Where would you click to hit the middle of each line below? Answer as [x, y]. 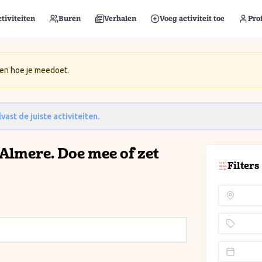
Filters [243, 166]
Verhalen [120, 19]
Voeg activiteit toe [192, 19]
